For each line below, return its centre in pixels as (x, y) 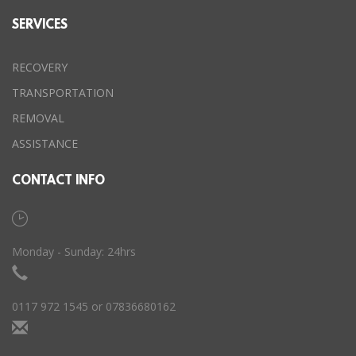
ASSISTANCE (45, 143)
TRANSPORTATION (63, 93)
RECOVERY (40, 67)
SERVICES (40, 25)
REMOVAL (38, 118)
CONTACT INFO (58, 181)
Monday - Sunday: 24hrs (74, 252)
